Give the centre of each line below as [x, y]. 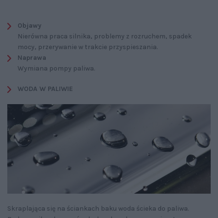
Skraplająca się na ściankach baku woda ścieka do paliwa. [98, 208]
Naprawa [32, 58]
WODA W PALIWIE [45, 89]
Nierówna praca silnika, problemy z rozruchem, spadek [105, 36]
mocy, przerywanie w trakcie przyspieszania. [88, 47]
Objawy [29, 26]
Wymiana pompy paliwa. [56, 69]
